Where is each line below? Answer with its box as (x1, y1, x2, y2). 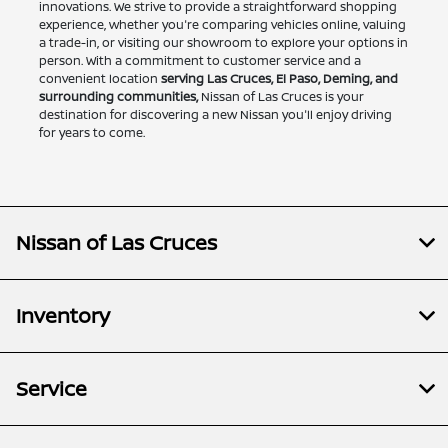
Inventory (16, 302, 110, 330)
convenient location (38, 70, 161, 88)
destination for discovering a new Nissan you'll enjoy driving (38, 106, 392, 124)
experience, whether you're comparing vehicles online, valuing (38, 16, 406, 34)
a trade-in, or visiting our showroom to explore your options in (38, 34, 408, 52)
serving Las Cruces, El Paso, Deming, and (160, 70, 398, 88)
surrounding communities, (38, 88, 198, 106)
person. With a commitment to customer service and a (38, 52, 361, 70)
